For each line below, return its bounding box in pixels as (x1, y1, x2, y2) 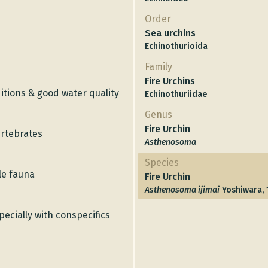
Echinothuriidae (145, 89, 207, 100)
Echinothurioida (145, 41, 208, 52)
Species (145, 157, 179, 169)
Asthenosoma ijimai (145, 185, 220, 196)
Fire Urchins (145, 75, 195, 87)
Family (145, 61, 172, 73)
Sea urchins (145, 28, 196, 39)
